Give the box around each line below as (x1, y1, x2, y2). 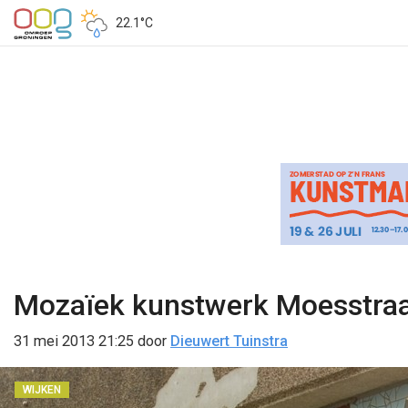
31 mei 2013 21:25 (14, 332, 134, 350)
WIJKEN (23, 383, 61, 396)
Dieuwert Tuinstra (170, 332, 288, 350)
